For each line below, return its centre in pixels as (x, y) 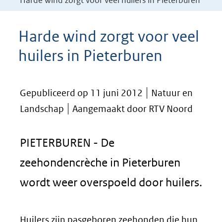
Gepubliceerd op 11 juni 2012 (81, 93)
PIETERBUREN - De (67, 142)
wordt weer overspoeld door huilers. (111, 182)
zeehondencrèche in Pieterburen (100, 162)
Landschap (42, 109)
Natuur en (172, 93)
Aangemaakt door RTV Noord (133, 109)
